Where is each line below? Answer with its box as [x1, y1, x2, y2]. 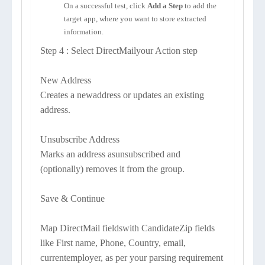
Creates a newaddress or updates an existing [40, 90, 204, 100]
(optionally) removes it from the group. [40, 164, 185, 174]
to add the [185, 1, 216, 10]
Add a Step [147, 1, 185, 10]
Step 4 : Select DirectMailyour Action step [40, 46, 198, 56]
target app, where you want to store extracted [64, 14, 206, 23]
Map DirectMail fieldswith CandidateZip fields [40, 223, 215, 233]
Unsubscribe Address [40, 134, 119, 144]
